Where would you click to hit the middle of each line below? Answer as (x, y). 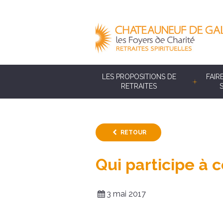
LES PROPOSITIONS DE (139, 77)
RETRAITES (139, 86)
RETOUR (133, 132)
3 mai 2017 (126, 194)
